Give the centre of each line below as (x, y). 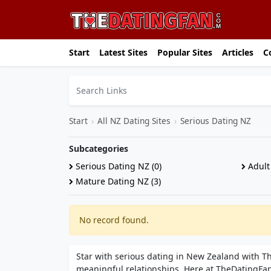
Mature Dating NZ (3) (117, 181)
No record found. (114, 220)
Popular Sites (185, 52)
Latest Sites (123, 52)
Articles (238, 52)
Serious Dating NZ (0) (117, 166)
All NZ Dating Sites (134, 121)
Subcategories (99, 149)
